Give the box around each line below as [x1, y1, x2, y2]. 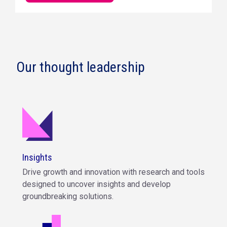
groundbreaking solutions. [22, 191, 113, 201]
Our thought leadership [16, 58, 145, 75]
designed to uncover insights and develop [22, 179, 171, 189]
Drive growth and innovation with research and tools [22, 167, 205, 177]
